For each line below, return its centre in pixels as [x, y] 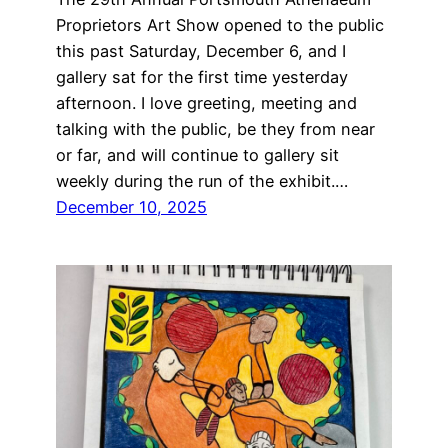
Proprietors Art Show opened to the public [220, 24]
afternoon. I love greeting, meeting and [206, 102]
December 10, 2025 [131, 206]
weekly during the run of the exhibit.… [202, 180]
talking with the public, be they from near [215, 128]
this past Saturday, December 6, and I [201, 50]
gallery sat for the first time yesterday [202, 76]
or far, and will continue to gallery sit [197, 154]
